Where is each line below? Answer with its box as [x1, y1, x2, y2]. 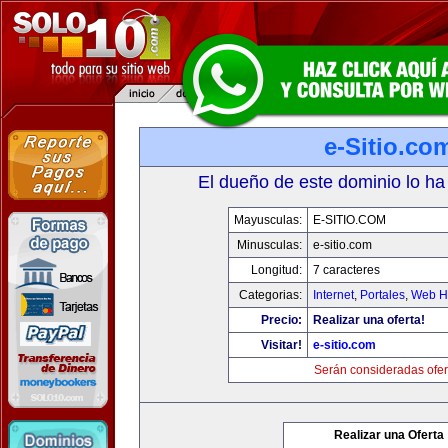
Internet [312, 288, 354, 302]
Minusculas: [236, 238, 302, 252]
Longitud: [250, 263, 302, 277]
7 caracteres [312, 263, 380, 277]
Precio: [260, 313, 302, 327]
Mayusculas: [233, 213, 302, 227]
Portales [359, 288, 405, 302]
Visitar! [260, 338, 302, 352]
